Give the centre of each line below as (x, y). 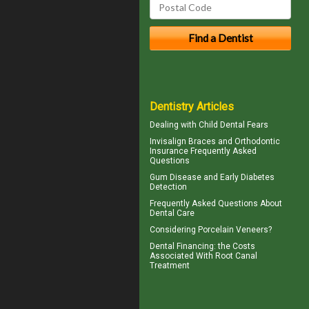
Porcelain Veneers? (235, 229)
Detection (168, 187)
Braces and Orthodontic (233, 141)
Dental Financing (182, 246)
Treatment (170, 265)
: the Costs (235, 246)
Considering (174, 229)
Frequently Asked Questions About (216, 203)
